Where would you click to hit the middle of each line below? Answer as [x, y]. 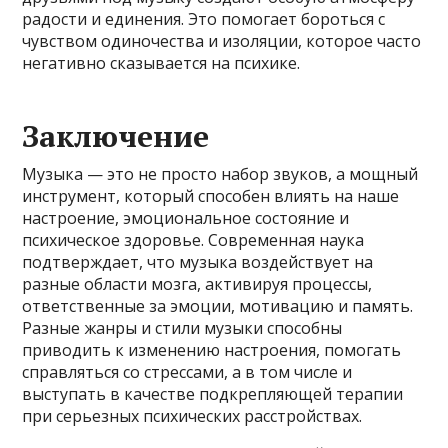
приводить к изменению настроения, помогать [212, 349]
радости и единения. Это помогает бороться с [204, 18]
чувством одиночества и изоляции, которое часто [222, 40]
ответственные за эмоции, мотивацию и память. [218, 305]
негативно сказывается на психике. [161, 62]
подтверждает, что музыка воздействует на [198, 261]
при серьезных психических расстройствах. [192, 415]
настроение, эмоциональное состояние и [186, 217]
